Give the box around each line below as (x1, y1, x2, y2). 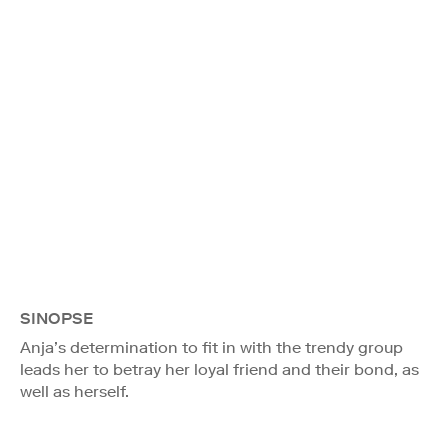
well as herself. (20, 381, 129, 401)
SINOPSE (20, 308, 93, 328)
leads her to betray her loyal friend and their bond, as (20, 359, 419, 379)
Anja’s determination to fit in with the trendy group (20, 337, 403, 357)
